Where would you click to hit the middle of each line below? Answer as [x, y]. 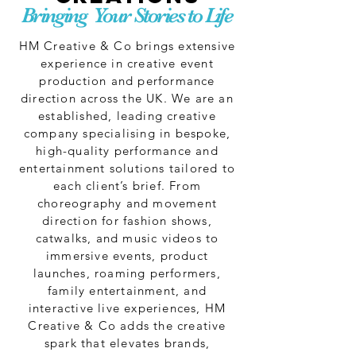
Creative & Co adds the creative [127, 325]
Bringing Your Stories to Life [127, 15]
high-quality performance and [127, 151]
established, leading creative [127, 116]
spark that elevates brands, [127, 343]
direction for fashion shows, [127, 221]
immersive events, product [127, 255]
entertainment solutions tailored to [127, 168]
